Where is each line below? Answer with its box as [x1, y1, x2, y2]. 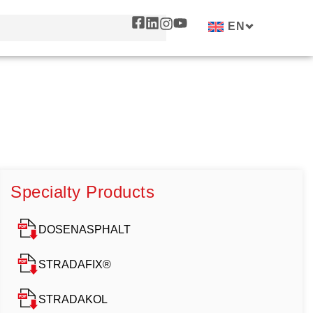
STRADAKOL [38, 293, 108, 305]
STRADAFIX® [38, 258, 111, 270]
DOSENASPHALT [38, 223, 131, 235]
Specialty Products [10, 182, 154, 201]
